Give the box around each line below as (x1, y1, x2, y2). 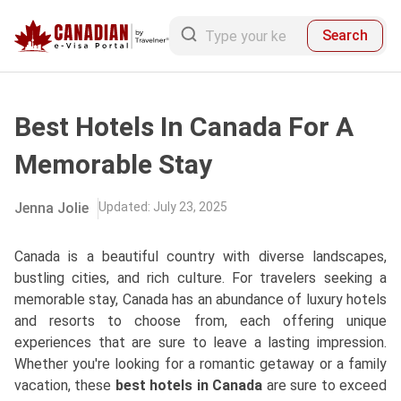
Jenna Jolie (14, 200, 89, 217)
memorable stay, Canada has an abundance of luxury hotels (14, 291, 387, 308)
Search (322, 27, 368, 44)
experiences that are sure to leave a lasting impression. (14, 334, 387, 351)
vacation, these (14, 377, 112, 394)
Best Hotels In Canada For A (14, 111, 354, 142)
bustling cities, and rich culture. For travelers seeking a (14, 269, 387, 286)
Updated (98, 200, 148, 214)
